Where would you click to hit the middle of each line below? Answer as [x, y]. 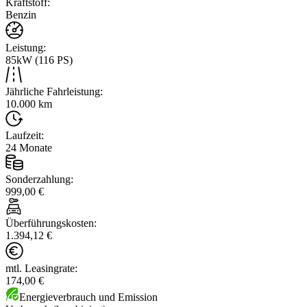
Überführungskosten [50, 223]
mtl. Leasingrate [40, 268]
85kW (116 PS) [39, 60]
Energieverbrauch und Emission [88, 297]
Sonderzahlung [38, 179]
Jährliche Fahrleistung [53, 91]
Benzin [21, 14]
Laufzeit [23, 135]
